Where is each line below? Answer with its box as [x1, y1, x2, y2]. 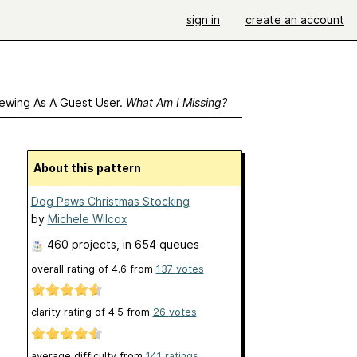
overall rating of [30, 263, 112, 275]
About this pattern [41, 161, 141, 175]
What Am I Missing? [125, 96, 227, 109]
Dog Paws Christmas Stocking [30, 194, 190, 208]
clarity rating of [30, 306, 108, 319]
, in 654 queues [116, 237, 199, 251]
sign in [186, 13, 220, 26]
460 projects [46, 237, 116, 251]
